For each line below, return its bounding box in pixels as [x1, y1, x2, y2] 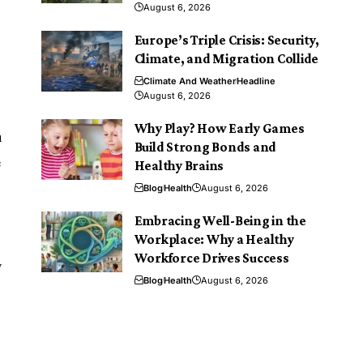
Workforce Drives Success [134, 250, 289, 266]
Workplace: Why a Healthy [134, 231, 294, 247]
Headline [236, 75, 275, 87]
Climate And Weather [143, 75, 236, 87]
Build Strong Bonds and [134, 139, 277, 155]
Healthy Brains [134, 157, 224, 173]
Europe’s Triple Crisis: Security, [134, 32, 319, 48]
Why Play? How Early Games [134, 120, 305, 136]
